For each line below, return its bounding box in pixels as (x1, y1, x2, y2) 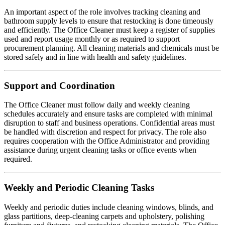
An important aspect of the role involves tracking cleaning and (4, 7, 200, 16)
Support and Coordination (4, 80, 115, 91)
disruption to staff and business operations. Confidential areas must (4, 119, 214, 128)
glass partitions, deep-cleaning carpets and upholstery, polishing (4, 211, 204, 220)
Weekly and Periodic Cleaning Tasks (4, 182, 154, 193)
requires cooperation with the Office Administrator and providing (4, 137, 209, 146)
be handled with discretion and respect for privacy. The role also (4, 128, 206, 137)
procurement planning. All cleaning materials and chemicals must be (4, 43, 219, 52)
